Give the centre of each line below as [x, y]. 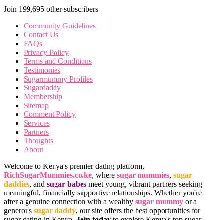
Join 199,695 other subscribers [51, 9]
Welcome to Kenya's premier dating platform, [74, 166]
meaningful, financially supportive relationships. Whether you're [103, 192]
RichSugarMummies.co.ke [48, 175]
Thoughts [38, 140]
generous [19, 210]
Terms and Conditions [58, 61]
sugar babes [67, 184]
